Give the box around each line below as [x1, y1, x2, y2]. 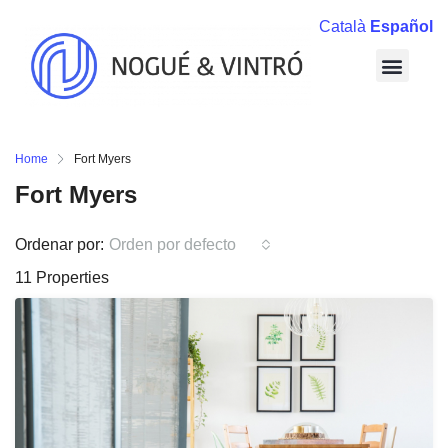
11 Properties [15, 268, 109, 286]
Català [319, 18, 366, 35]
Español [370, 18, 433, 35]
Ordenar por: [15, 235, 104, 253]
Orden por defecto [109, 235, 236, 253]
